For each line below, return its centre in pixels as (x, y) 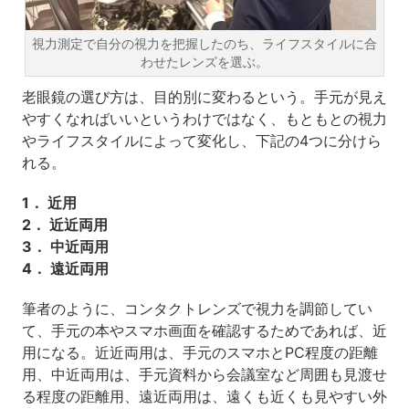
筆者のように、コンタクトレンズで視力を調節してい (197, 309)
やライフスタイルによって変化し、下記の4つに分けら (201, 141)
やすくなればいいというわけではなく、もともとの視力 (204, 119)
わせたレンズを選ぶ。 (204, 63)
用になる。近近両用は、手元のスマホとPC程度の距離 (199, 353)
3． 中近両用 (65, 247)
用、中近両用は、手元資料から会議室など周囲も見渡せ (204, 375)
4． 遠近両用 (65, 269)
